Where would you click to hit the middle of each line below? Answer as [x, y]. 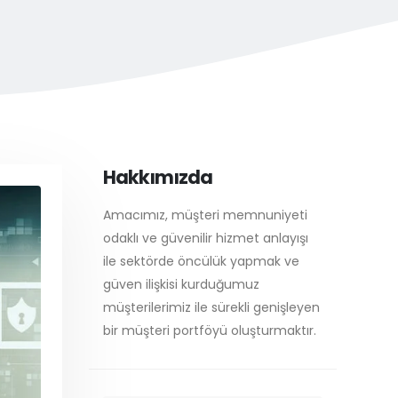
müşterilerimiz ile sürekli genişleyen [211, 307]
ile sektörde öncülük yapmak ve [201, 261]
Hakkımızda [158, 177]
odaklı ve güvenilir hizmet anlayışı [206, 238]
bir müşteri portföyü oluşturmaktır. [210, 330]
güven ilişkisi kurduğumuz [181, 284]
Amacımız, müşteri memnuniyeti [205, 215]
